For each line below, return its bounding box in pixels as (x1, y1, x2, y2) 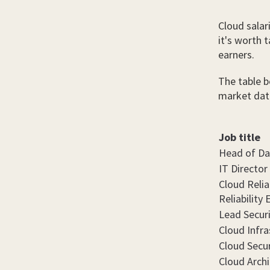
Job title (218, 130, 260, 144)
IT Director (218, 162, 268, 175)
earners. (218, 48, 254, 61)
